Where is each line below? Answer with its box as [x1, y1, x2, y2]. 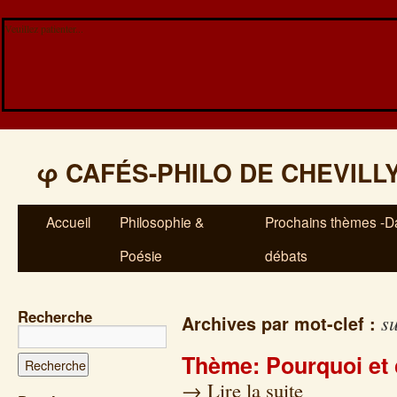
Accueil [46, 212, 90, 231]
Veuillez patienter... [4, 21, 83, 35]
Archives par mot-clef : [182, 311, 381, 336]
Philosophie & [120, 212, 204, 231]
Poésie [120, 245, 162, 265]
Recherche [18, 306, 92, 327]
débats [265, 245, 307, 265]
